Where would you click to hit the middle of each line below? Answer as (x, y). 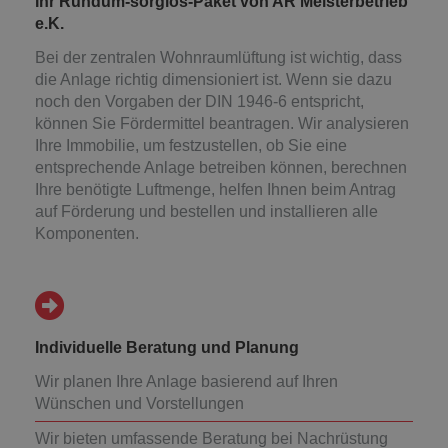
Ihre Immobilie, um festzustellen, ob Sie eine (191, 146)
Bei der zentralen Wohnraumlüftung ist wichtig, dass (218, 58)
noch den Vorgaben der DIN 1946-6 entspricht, (199, 102)
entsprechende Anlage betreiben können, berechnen (221, 168)
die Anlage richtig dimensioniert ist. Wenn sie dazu (213, 80)
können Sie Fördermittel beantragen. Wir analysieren (222, 124)
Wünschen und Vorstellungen (139, 404)
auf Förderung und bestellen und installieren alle (206, 212)
